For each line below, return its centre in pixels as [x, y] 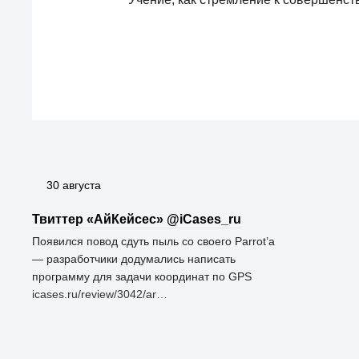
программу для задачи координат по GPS [142, 276]
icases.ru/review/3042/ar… [100, 294]
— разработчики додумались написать [134, 259]
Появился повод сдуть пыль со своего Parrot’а [153, 241]
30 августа [74, 185]
